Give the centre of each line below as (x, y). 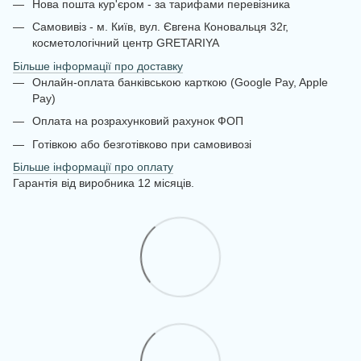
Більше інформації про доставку (98, 66)
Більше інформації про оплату (93, 166)
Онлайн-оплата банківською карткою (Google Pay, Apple (180, 82)
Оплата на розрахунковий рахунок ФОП (138, 121)
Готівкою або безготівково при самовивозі (142, 144)
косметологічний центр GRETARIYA (126, 43)
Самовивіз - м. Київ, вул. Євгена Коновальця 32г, (160, 27)
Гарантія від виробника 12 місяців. (104, 183)
